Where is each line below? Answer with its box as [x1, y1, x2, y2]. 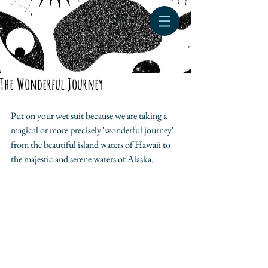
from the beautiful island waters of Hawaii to [11, 138, 172, 151]
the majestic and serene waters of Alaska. [11, 153, 154, 165]
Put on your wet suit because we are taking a [11, 109, 169, 122]
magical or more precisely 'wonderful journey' [11, 124, 175, 136]
